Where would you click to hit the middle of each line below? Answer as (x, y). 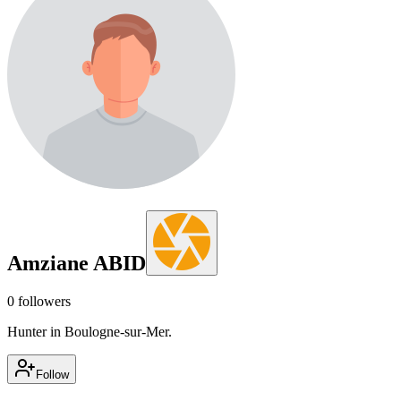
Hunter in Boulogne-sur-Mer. (90, 331)
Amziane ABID (77, 263)
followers (43, 301)
